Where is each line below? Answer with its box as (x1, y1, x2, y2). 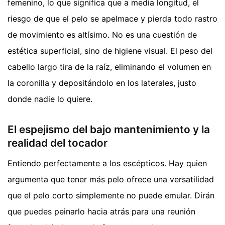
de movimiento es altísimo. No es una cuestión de (8, 30, 197, 40)
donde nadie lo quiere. (8, 94, 92, 104)
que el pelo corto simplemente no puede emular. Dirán (8, 190, 214, 200)
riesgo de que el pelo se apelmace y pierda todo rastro (8, 14, 217, 24)
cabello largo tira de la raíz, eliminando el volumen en (8, 62, 211, 72)
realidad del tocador (8, 137, 107, 150)
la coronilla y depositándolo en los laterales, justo (8, 78, 196, 88)
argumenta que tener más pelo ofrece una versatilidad (8, 174, 214, 184)
